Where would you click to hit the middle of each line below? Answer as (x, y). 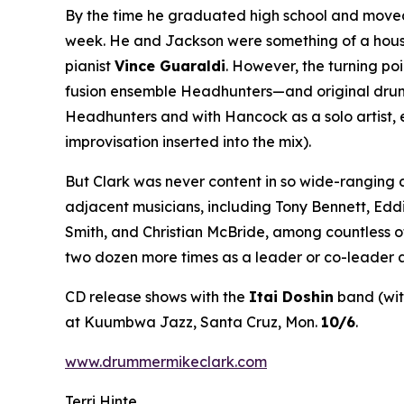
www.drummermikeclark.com (166, 361)
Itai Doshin (291, 296)
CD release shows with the (157, 296)
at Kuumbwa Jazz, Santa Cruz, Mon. (193, 321)
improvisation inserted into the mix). (188, 141)
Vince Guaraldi (170, 65)
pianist (90, 65)
